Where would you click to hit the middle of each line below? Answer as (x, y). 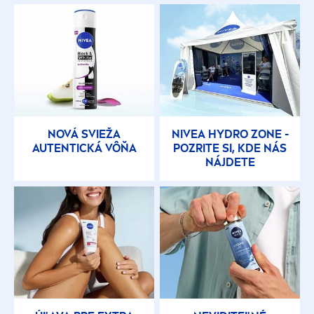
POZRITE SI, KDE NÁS (230, 149)
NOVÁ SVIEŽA (84, 135)
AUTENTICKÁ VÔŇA (84, 149)
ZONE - (268, 135)
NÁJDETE (230, 163)
